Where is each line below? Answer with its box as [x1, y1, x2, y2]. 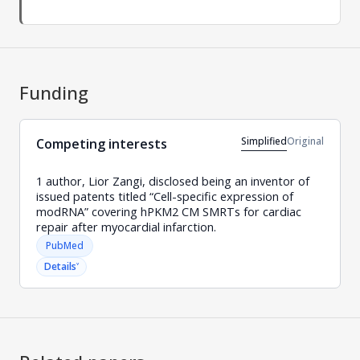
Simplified [241, 134, 287, 149]
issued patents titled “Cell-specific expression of [36, 188, 293, 204]
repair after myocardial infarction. [36, 219, 216, 235]
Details [44, 259, 76, 273]
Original [287, 134, 324, 149]
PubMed [46, 238, 84, 252]
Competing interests [36, 134, 167, 153]
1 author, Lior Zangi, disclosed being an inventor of [36, 173, 309, 189]
